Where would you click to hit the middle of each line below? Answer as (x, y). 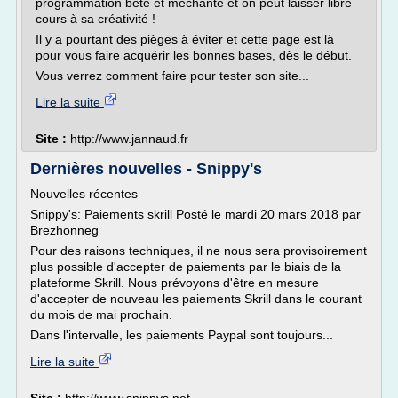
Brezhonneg (64, 230)
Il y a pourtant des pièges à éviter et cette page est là (185, 39)
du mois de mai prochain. (101, 314)
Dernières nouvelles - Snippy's (146, 169)
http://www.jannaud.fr (129, 139)
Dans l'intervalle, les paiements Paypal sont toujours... (182, 335)
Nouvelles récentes (84, 194)
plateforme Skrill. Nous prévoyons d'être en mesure (175, 283)
